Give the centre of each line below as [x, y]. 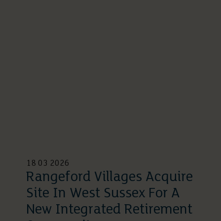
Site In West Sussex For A [103, 194]
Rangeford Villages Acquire [110, 178]
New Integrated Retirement [109, 210]
